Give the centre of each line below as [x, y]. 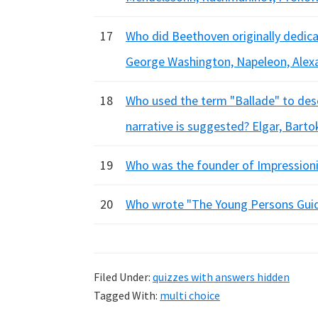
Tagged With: [127, 295]
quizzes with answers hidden [221, 277]
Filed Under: [123, 277]
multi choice [190, 295]
